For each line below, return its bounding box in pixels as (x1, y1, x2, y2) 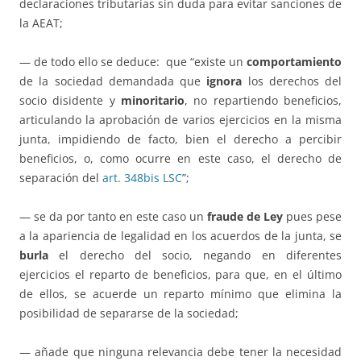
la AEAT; (19, 15, 63, 31)
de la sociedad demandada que (19, 73, 207, 89)
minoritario (121, 93, 185, 109)
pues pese (283, 209, 342, 225)
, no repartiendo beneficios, (185, 93, 342, 109)
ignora (206, 73, 243, 89)
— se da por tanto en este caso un (19, 209, 207, 225)
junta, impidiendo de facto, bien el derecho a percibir (19, 131, 342, 147)
